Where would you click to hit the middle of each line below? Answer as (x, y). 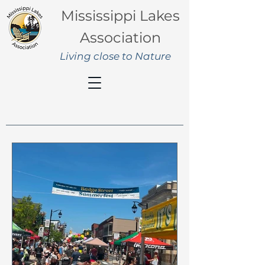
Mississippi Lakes (120, 16)
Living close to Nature (115, 56)
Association (120, 38)
